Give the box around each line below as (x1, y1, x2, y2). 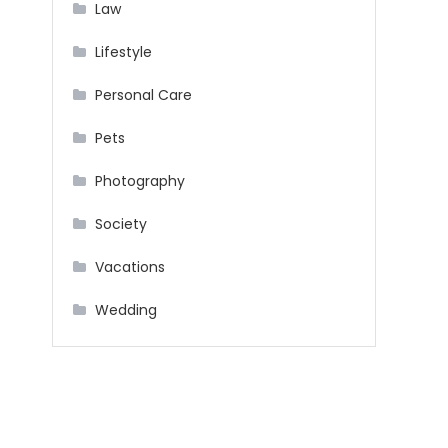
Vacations (95, 257, 165, 278)
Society (95, 214, 147, 235)
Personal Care (95, 85, 192, 106)
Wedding (95, 300, 157, 321)
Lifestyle (95, 42, 152, 63)
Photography (95, 171, 185, 192)
